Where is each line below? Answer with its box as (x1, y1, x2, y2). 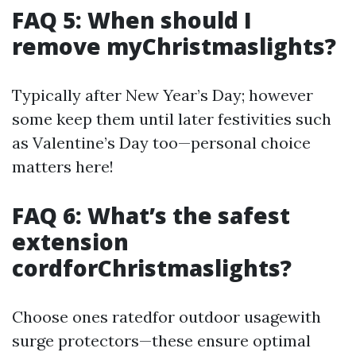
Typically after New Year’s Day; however (12, 85, 313, 105)
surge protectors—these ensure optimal (12, 331, 311, 350)
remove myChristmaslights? (12, 31, 336, 61)
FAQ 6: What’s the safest (12, 200, 290, 230)
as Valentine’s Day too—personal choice (12, 133, 311, 153)
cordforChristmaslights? (12, 253, 292, 283)
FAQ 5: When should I (12, 5, 252, 35)
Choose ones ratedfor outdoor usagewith (12, 307, 321, 327)
